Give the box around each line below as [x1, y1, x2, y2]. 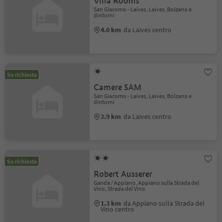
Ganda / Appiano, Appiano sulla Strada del [94, 178, 200, 186]
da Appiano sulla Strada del [123, 198, 205, 208]
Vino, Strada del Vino [94, 184, 146, 192]
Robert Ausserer [94, 168, 153, 179]
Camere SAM [94, 82, 142, 93]
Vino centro [101, 204, 135, 214]
